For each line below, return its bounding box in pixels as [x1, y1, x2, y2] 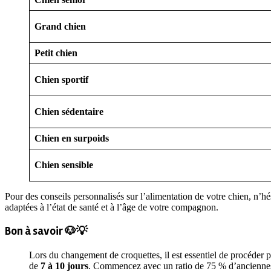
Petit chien [34, 48, 77, 59]
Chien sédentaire [34, 106, 103, 117]
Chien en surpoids [34, 133, 109, 144]
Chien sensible [34, 160, 93, 171]
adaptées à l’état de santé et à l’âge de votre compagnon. [5, 202, 218, 213]
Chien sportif [34, 74, 88, 85]
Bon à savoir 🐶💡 [5, 224, 88, 239]
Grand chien [34, 21, 86, 32]
